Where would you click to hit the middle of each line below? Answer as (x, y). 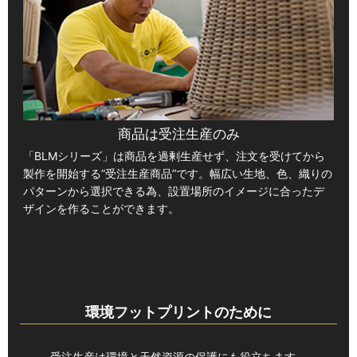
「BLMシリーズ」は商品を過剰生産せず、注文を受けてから (174, 155)
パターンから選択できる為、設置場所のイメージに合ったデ (173, 190)
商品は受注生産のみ (178, 133)
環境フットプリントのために (178, 311)
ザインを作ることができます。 (101, 208)
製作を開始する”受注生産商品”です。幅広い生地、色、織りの (177, 173)
